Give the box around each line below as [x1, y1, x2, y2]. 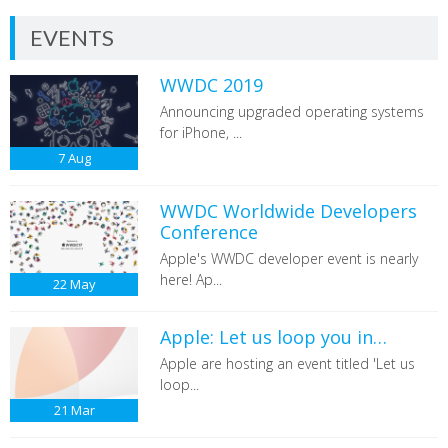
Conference [159, 220, 258, 245]
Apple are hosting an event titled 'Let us [159, 354, 415, 374]
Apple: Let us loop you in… [159, 325, 387, 350]
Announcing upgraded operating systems [159, 102, 424, 121]
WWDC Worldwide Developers [159, 199, 417, 224]
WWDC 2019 [159, 73, 263, 97]
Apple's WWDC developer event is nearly [159, 249, 418, 269]
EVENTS [30, 24, 114, 51]
